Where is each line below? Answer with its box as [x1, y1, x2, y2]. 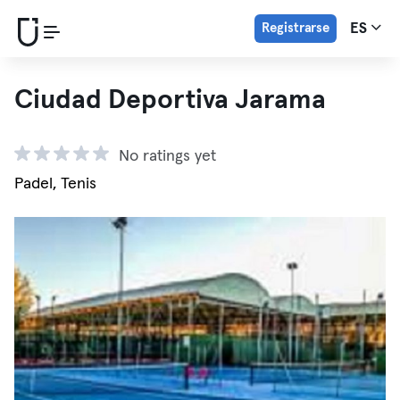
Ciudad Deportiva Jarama [14, 87, 326, 113]
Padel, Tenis [14, 176, 96, 192]
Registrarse [261, 21, 329, 35]
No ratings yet [119, 148, 216, 164]
